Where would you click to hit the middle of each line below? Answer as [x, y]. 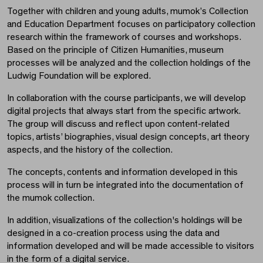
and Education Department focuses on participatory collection [131, 24]
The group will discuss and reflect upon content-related [118, 124]
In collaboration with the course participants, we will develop [127, 98]
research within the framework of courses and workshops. [124, 37]
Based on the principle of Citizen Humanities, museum [115, 50]
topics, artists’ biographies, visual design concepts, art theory [128, 136]
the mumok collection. [51, 198]
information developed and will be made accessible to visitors [131, 246]
